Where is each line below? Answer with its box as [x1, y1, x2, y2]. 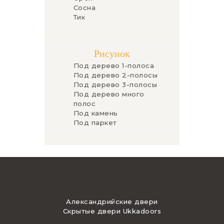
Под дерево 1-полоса [73, 61, 154, 70]
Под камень [73, 109, 118, 117]
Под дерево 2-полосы [73, 71, 157, 79]
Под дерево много [73, 90, 144, 98]
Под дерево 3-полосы [73, 80, 157, 89]
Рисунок [94, 47, 130, 62]
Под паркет [73, 118, 117, 127]
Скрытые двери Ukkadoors [62, 206, 161, 215]
